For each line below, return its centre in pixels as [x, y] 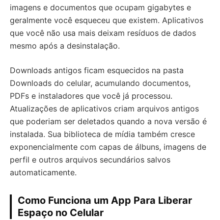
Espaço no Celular [61, 213]
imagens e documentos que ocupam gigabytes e [100, 7]
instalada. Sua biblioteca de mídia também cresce [102, 134]
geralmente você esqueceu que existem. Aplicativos [107, 20]
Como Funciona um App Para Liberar [105, 200]
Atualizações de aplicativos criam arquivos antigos [104, 109]
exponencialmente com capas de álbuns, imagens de [108, 147]
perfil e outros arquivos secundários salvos [90, 160]
